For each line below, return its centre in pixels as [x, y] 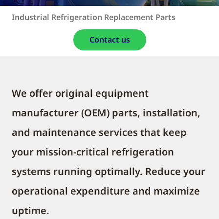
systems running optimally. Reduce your [109, 171]
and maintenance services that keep [99, 132]
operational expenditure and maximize [106, 191]
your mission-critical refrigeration [93, 152]
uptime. [31, 210]
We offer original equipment [80, 93]
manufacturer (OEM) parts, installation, [106, 113]
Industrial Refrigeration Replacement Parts [94, 17]
